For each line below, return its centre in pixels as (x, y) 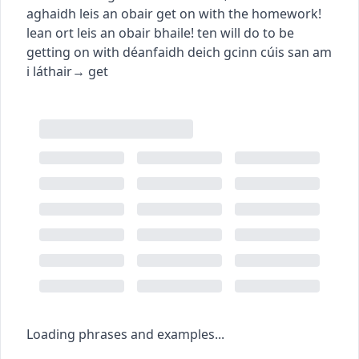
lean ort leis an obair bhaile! (110, 32)
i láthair (49, 71)
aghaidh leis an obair (90, 13)
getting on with (73, 52)
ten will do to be (246, 32)
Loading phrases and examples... (125, 334)
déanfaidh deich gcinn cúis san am (227, 52)
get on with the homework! (239, 13)
